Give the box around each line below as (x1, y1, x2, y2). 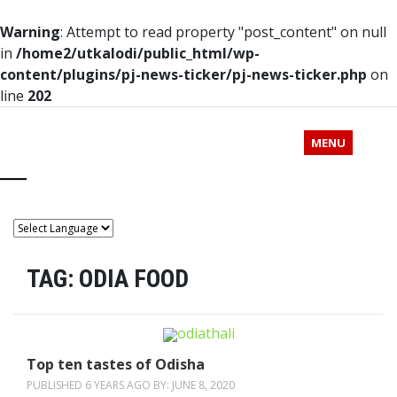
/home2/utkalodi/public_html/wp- (16, 43, 260, 63)
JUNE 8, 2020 (172, 378, 235, 393)
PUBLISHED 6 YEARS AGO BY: (27, 378, 172, 393)
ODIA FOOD (79, 264, 189, 293)
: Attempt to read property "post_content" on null (60, 22, 386, 42)
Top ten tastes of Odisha (27, 354, 205, 374)
